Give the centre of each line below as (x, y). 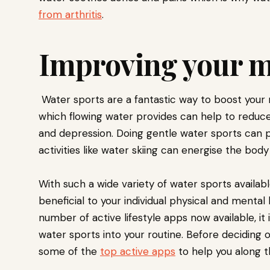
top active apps (138, 252)
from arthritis (70, 15)
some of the (69, 252)
